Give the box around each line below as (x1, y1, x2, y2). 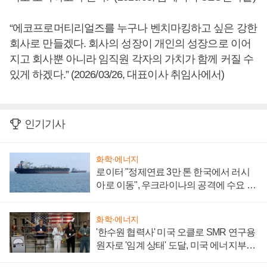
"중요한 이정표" (96, 253, 159, 264)
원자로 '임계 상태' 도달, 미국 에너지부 (96, 240, 246, 251)
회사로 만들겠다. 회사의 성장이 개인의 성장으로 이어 (10, 37, 251, 49)
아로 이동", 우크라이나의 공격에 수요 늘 (96, 180, 256, 191)
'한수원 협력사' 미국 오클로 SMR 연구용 (96, 227, 256, 238)
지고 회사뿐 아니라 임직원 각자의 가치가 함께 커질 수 (10, 52, 254, 65)
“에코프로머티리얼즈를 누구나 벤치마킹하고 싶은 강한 (10, 21, 257, 34)
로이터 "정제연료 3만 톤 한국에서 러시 (96, 167, 250, 178)
